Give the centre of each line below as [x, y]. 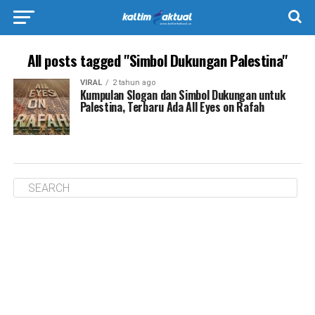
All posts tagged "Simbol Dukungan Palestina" [157, 60]
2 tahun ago [134, 83]
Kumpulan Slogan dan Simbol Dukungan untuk [182, 95]
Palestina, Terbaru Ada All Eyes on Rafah [172, 107]
